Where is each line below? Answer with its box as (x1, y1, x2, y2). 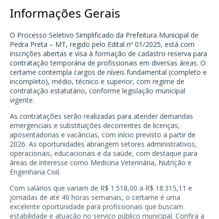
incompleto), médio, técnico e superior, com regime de (10, 76, 184, 86)
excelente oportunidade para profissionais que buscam (10, 201, 183, 211)
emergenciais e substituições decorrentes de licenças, (10, 120, 180, 130)
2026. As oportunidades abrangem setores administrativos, (10, 139, 197, 149)
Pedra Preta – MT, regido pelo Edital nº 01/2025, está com (10, 39, 195, 49)
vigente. (10, 95, 34, 105)
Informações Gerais (10, 5, 120, 22)
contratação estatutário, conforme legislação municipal (10, 86, 185, 95)
